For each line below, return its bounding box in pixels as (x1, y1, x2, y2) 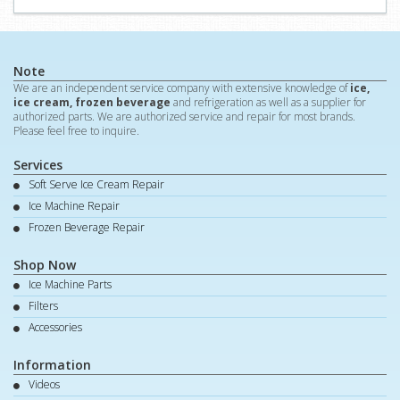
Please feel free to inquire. (13, 123, 139, 138)
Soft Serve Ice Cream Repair (29, 177, 164, 192)
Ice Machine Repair (29, 198, 120, 213)
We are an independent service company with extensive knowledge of (13, 80, 350, 96)
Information (13, 356, 91, 373)
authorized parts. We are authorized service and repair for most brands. (13, 109, 355, 124)
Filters (29, 298, 58, 313)
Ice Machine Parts (29, 277, 112, 292)
